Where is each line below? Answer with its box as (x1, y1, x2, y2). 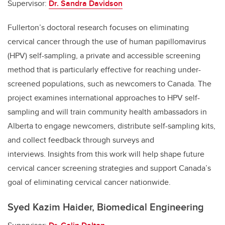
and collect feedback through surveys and (8, 134, 154, 146)
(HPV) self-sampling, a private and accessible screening (8, 49, 200, 61)
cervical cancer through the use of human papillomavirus (8, 35, 206, 47)
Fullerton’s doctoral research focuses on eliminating (8, 21, 189, 33)
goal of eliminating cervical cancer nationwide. (8, 176, 171, 188)
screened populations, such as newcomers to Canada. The (8, 77, 211, 89)
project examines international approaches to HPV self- (8, 91, 200, 103)
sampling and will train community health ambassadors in (8, 105, 207, 118)
